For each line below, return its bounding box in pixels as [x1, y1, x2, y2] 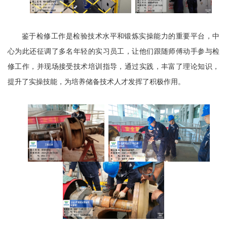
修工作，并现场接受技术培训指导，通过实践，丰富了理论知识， [8, 62, 219, 70]
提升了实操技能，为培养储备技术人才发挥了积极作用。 [8, 77, 185, 86]
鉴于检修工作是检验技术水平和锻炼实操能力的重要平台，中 [22, 31, 219, 40]
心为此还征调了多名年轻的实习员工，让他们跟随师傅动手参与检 [8, 47, 219, 55]
